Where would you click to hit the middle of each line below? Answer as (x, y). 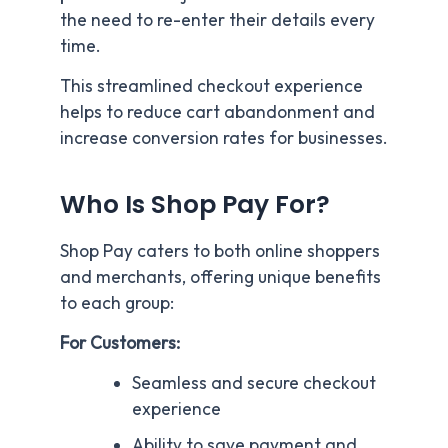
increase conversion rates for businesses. (224, 138)
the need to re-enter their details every (217, 20)
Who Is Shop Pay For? (195, 204)
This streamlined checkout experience (211, 86)
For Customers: (120, 343)
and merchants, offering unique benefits (220, 277)
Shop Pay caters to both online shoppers (220, 251)
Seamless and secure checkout (253, 383)
